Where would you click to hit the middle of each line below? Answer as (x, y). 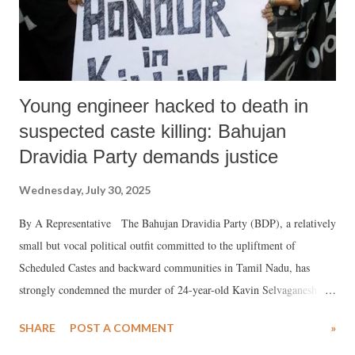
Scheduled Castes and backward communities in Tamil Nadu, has (164, 267)
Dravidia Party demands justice (149, 156)
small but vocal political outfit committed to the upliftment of (157, 245)
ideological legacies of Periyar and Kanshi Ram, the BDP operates (167, 334)
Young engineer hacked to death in (164, 105)
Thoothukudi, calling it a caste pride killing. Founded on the (155, 311)
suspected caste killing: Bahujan (153, 131)
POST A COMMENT (122, 327)
